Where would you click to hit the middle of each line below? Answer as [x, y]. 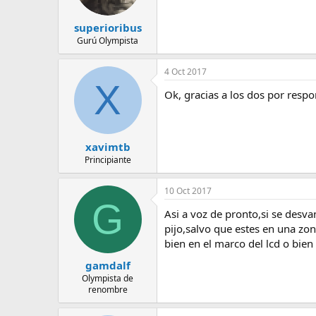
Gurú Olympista [108, 41]
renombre [108, 290]
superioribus [108, 28]
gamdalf [108, 265]
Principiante [108, 159]
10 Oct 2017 [188, 190]
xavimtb [108, 146]
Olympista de [108, 278]
